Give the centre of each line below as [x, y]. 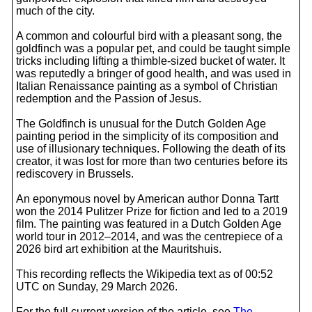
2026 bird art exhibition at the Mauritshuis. [119, 249]
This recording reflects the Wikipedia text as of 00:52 [145, 274]
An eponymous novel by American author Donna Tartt [147, 199]
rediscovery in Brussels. [75, 174]
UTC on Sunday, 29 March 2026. [97, 287]
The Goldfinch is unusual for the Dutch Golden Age [141, 124]
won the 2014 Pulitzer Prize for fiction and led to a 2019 [152, 211]
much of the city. [55, 11]
